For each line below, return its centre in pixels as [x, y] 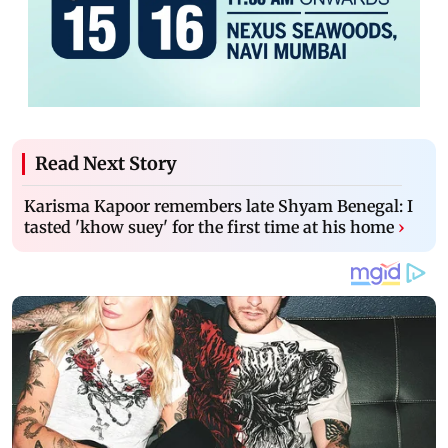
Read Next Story [106, 164]
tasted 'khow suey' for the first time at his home [209, 227]
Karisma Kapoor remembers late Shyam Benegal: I [218, 206]
